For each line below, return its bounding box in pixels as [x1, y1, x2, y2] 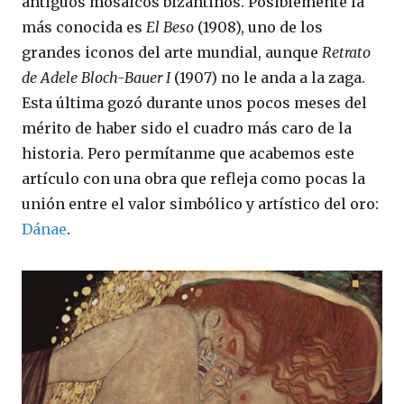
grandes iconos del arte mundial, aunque [22, 42, 322, 61]
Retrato [322, 42, 371, 61]
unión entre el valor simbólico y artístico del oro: [22, 194, 379, 213]
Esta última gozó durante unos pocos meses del [22, 93, 367, 112]
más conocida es [22, 17, 146, 36]
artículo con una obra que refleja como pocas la [22, 169, 365, 188]
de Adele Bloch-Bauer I [22, 68, 174, 87]
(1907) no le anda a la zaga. [174, 68, 365, 87]
